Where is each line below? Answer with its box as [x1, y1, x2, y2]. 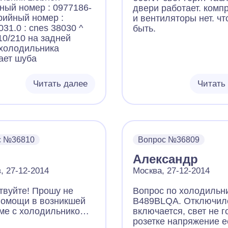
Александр [132, 152, 198, 166]
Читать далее [33, 79, 88, 89]
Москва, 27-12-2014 [132, 166, 210, 176]
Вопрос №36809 [137, 135, 199, 144]
